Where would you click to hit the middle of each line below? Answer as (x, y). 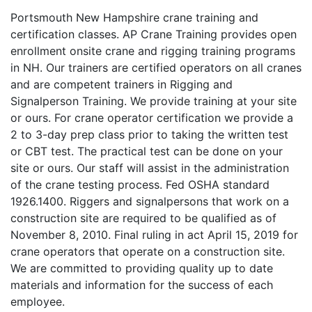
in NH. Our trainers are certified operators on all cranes (156, 67)
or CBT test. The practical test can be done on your (147, 151)
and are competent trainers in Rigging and (122, 84)
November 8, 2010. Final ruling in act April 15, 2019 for (154, 234)
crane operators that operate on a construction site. (148, 251)
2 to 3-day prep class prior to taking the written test (149, 134)
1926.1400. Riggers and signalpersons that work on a (150, 201)
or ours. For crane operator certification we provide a (152, 117)
